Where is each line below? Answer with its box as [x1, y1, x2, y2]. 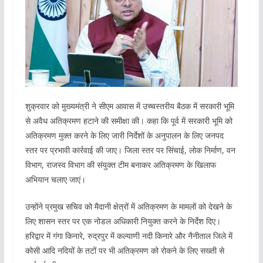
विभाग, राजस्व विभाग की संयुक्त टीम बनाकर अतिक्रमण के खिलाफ [25, 159, 216, 171]
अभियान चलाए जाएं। [25, 174, 86, 186]
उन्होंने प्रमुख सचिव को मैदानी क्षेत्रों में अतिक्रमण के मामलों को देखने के [25, 201, 232, 213]
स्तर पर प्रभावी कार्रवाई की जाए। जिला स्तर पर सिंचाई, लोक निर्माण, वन [25, 144, 235, 156]
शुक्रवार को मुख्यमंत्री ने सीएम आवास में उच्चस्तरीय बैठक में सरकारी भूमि [25, 100, 234, 112]
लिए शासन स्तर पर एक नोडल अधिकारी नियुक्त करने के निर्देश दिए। [25, 215, 221, 227]
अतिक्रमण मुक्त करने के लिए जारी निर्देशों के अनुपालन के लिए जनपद [25, 130, 224, 141]
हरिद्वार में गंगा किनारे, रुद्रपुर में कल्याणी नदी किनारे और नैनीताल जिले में [25, 230, 232, 242]
